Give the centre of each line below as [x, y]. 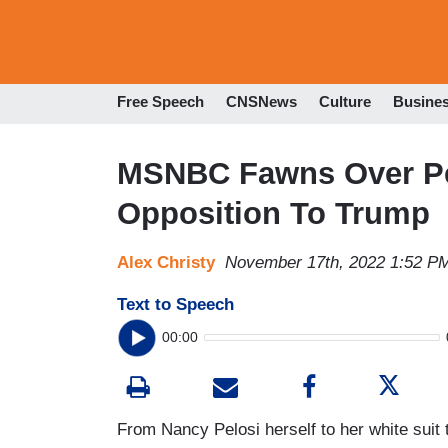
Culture [345, 102]
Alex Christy [166, 262]
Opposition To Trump [273, 213]
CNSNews [261, 102]
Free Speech [160, 102]
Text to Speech [175, 304]
